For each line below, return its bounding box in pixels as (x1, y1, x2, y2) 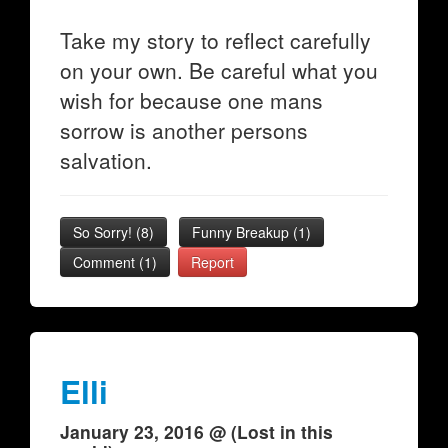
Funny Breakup (192, 222, 293, 242)
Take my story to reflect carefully (60, 25, 371, 55)
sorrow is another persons (60, 115, 308, 145)
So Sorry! (73, 222, 136, 242)
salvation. (60, 145, 152, 175)
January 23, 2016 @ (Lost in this (60, 419, 333, 444)
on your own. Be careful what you (60, 55, 378, 85)
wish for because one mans (60, 85, 323, 115)
